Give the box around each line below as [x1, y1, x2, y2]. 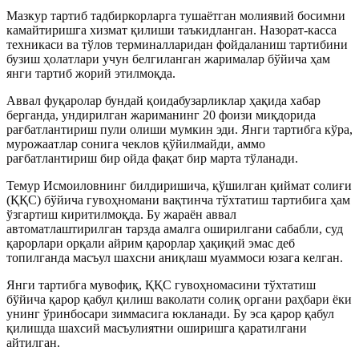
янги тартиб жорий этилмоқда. [6, 66, 175, 80]
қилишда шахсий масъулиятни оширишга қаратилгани [6, 321, 307, 335]
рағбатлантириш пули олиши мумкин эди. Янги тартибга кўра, [6, 122, 353, 136]
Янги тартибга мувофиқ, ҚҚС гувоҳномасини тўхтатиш [6, 277, 316, 292]
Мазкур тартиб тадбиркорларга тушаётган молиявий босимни [6, 8, 345, 22]
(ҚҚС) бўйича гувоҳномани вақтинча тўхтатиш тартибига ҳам [6, 192, 350, 207]
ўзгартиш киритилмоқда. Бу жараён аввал [6, 207, 236, 221]
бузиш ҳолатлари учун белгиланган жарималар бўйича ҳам [6, 51, 330, 66]
